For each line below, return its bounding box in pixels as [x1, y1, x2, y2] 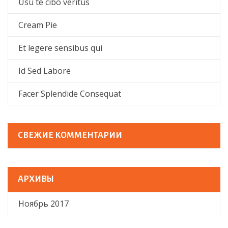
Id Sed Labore [18, 65, 71, 76]
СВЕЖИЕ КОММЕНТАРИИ [18, 131, 122, 140]
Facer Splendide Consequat [18, 88, 121, 99]
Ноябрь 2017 [18, 198, 69, 209]
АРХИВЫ [18, 175, 54, 184]
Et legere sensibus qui [18, 42, 102, 53]
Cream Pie [18, 19, 57, 31]
